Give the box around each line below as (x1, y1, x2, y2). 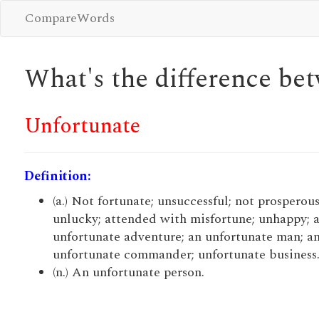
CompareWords (24, 9, 115, 28)
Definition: (23, 167, 91, 186)
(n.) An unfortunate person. (52, 263, 204, 282)
